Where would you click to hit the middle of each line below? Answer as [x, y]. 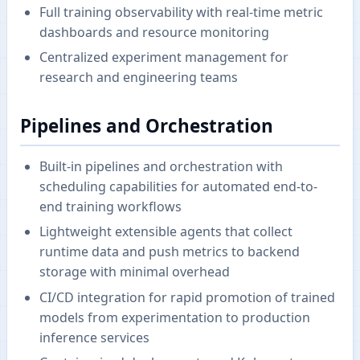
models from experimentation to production [175, 317]
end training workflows [110, 206]
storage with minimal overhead [135, 272]
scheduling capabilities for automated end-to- [178, 186]
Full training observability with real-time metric [181, 12]
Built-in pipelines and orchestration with [161, 166]
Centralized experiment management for [164, 57]
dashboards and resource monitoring [154, 32]
